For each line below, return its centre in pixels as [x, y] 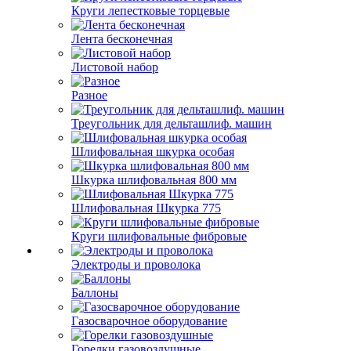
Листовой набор [115, 67]
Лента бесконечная [122, 39]
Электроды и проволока [136, 264]
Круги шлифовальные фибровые [159, 236]
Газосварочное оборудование [149, 321]
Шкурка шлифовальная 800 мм [154, 180]
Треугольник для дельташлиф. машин [172, 123]
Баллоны [95, 293]
